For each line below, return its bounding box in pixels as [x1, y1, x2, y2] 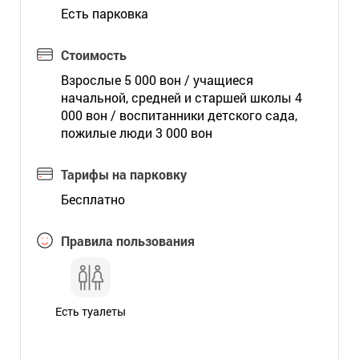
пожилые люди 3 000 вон [60, 124, 212, 141]
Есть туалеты [54, 304, 126, 319]
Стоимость [60, 46, 127, 63]
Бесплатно [60, 191, 125, 208]
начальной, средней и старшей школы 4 [60, 89, 302, 106]
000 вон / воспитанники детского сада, [60, 107, 297, 123]
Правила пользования [60, 232, 195, 249]
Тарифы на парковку [60, 166, 187, 183]
